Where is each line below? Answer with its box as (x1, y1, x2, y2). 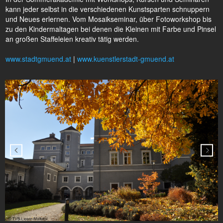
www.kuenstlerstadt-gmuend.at (77, 54, 174, 64)
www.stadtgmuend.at (5, 54, 71, 64)
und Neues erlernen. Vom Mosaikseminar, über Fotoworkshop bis (5, 14, 212, 24)
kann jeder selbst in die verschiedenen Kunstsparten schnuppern (5, 4, 210, 14)
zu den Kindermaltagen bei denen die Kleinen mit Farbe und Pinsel (5, 24, 216, 34)
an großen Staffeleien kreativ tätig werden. (5, 34, 139, 44)
